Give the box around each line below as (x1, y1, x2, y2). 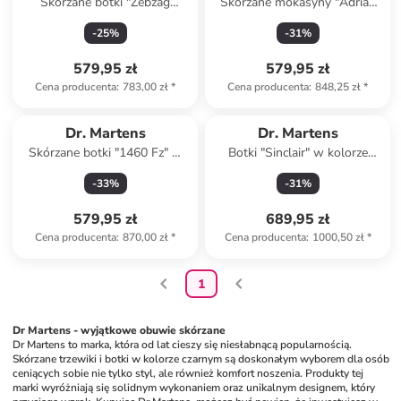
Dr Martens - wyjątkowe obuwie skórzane (13, 323, 226, 337)
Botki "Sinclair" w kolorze (227, 144, 368, 161)
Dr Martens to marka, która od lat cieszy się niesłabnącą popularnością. (13, 337, 353, 352)
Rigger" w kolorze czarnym (31, 12, 180, 29)
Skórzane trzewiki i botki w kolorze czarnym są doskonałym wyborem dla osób (13, 352, 390, 366)
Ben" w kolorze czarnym (231, 12, 365, 29)
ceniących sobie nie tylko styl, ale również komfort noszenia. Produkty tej (13, 366, 364, 380)
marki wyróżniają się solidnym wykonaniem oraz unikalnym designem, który (13, 380, 376, 395)
